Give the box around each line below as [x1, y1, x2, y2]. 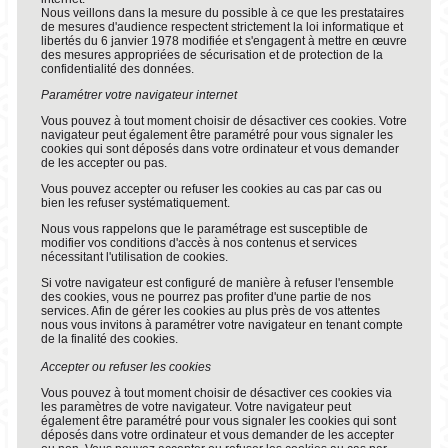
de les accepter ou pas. [40, 156, 167, 170]
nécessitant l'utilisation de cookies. [40, 250, 228, 264]
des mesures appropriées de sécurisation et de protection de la [40, 48, 383, 62]
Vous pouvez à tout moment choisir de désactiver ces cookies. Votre [40, 114, 407, 128]
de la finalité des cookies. [40, 332, 178, 346]
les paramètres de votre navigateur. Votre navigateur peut [40, 400, 351, 414]
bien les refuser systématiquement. [40, 196, 230, 210]
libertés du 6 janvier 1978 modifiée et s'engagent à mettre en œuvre [40, 34, 407, 48]
